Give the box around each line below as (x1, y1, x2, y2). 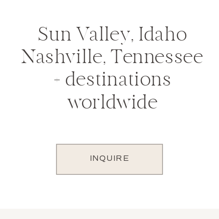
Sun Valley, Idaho (38, 23, 187, 48)
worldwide (66, 91, 158, 116)
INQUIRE (89, 153, 130, 163)
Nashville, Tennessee (21, 45, 203, 71)
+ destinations (53, 68, 171, 93)
